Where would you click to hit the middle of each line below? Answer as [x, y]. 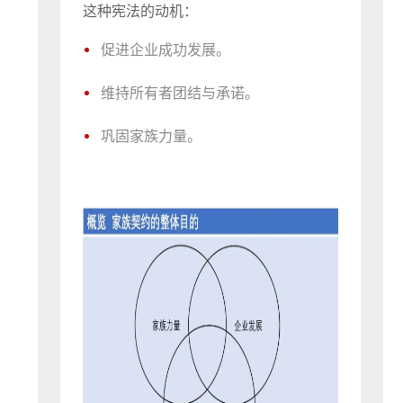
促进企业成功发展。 [166, 50]
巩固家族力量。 [152, 136]
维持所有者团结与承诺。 [180, 93]
